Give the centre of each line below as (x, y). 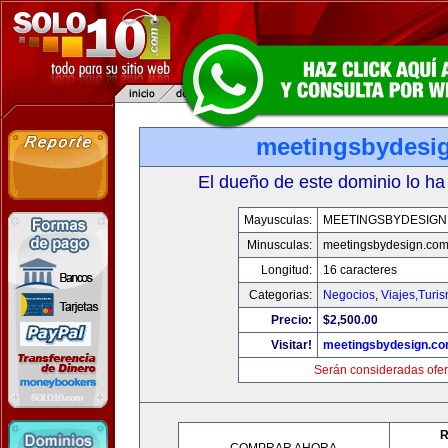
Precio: (291, 320)
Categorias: (280, 295)
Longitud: (286, 270)
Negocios (349, 295)
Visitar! (291, 345)
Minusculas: (279, 245)
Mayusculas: (278, 220)
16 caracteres (360, 270)
